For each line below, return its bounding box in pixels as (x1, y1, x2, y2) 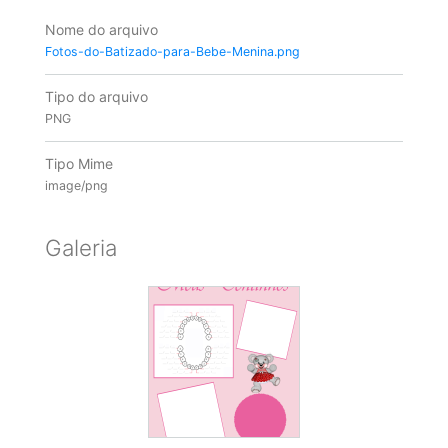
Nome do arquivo (44, 20, 158, 38)
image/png (44, 178, 108, 194)
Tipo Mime (44, 155, 113, 173)
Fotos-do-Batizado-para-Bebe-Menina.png (44, 43, 300, 59)
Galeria (44, 233, 117, 261)
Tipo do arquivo (44, 88, 148, 105)
